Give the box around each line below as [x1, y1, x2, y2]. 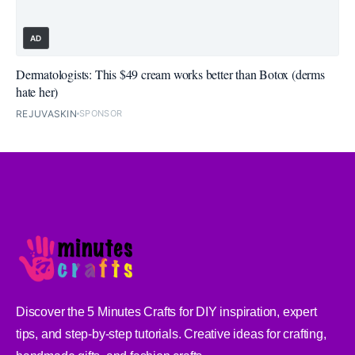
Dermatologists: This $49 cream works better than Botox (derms [16, 66, 325, 83]
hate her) [16, 83, 59, 101]
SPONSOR [79, 108, 123, 120]
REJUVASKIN [16, 108, 77, 120]
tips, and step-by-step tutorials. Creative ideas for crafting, [16, 326, 326, 341]
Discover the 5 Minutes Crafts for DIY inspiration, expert [16, 304, 317, 319]
